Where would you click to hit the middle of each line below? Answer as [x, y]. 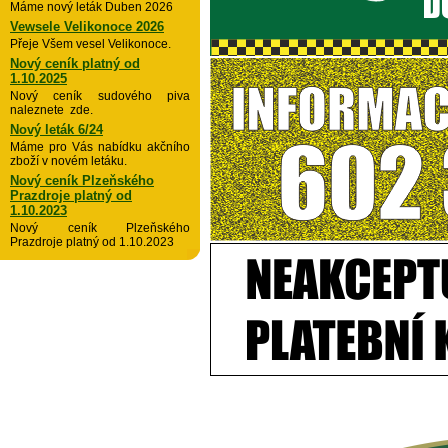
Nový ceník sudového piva [100, 96]
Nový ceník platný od [75, 63]
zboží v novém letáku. [68, 161]
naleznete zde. [51, 110]
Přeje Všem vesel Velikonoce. [90, 44]
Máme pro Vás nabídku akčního [100, 147]
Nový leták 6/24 [56, 129]
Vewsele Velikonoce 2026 [87, 26]
